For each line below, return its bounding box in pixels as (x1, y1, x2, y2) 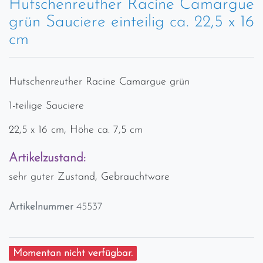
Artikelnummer (9, 201, 76, 212)
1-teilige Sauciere (9, 100, 84, 112)
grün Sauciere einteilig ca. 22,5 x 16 (9, 14, 254, 31)
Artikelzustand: (9, 151, 86, 164)
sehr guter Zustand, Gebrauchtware (9, 171, 170, 183)
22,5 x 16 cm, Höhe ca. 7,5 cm (9, 124, 143, 136)
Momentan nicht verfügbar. (13, 248, 133, 258)
